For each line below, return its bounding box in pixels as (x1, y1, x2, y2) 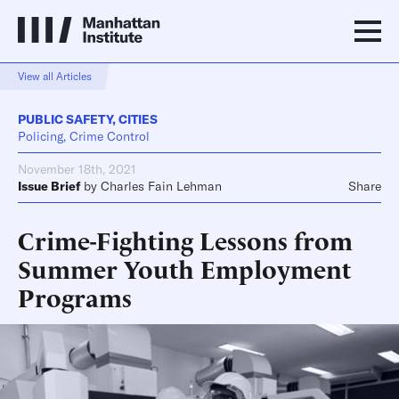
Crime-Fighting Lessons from (18, 222, 353, 256)
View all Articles (18, 69, 92, 83)
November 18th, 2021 (18, 161, 136, 177)
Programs (18, 279, 132, 313)
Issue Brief (18, 178, 80, 194)
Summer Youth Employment (18, 250, 351, 285)
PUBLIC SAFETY (18, 111, 112, 127)
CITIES (118, 111, 158, 127)
